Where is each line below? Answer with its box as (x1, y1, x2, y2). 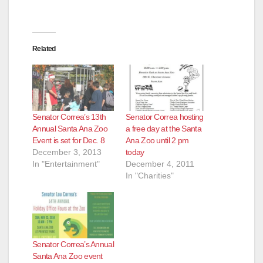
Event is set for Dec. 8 (32, 136, 104, 146)
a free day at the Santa (126, 124, 201, 134)
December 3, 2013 (32, 147, 102, 157)
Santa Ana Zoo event (32, 251, 103, 261)
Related (32, 44, 56, 53)
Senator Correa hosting (126, 112, 204, 122)
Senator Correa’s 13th (32, 112, 106, 122)
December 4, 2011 (126, 159, 194, 169)
